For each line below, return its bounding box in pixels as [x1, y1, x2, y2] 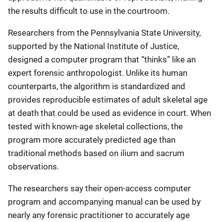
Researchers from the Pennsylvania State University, [8, 28, 201, 38]
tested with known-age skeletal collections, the [8, 121, 183, 131]
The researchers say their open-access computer [8, 183, 191, 193]
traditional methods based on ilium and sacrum [8, 148, 184, 158]
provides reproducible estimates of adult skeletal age [8, 95, 208, 105]
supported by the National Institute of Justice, [8, 41, 179, 51]
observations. [8, 162, 59, 171]
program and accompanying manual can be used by [8, 197, 201, 207]
